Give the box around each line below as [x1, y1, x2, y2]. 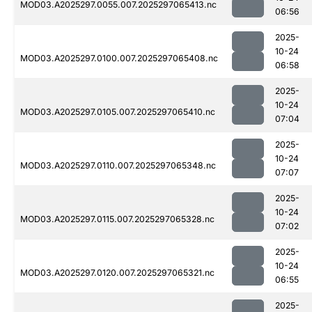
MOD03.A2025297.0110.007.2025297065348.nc [20, 160, 216, 171]
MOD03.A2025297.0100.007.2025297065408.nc [20, 53, 218, 64]
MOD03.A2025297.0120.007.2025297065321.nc [20, 267, 214, 279]
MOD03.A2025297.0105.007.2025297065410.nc [20, 107, 215, 118]
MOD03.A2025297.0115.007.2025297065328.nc [20, 214, 214, 225]
